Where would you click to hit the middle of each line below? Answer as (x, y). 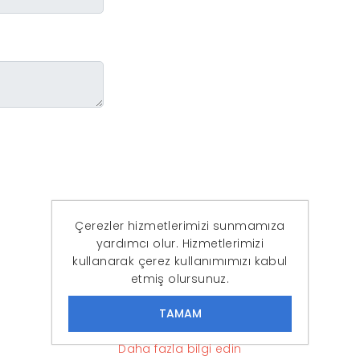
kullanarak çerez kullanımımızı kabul (180, 261)
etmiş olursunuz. (180, 278)
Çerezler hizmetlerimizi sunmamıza (180, 225)
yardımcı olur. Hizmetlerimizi (180, 243)
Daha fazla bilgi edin (180, 348)
